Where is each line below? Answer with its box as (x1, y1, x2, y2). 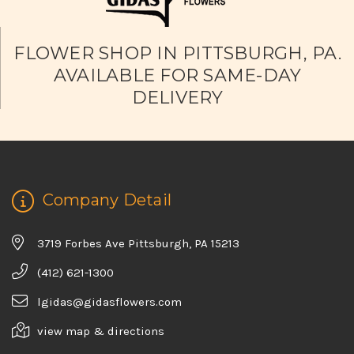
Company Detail (38, 190, 171, 209)
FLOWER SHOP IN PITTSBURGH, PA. (13, 42, 341, 64)
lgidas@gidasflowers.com (37, 294, 182, 309)
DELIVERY (131, 86, 224, 108)
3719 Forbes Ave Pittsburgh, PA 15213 (37, 235, 239, 250)
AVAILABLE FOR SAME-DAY (53, 64, 302, 86)
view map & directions (37, 323, 164, 338)
